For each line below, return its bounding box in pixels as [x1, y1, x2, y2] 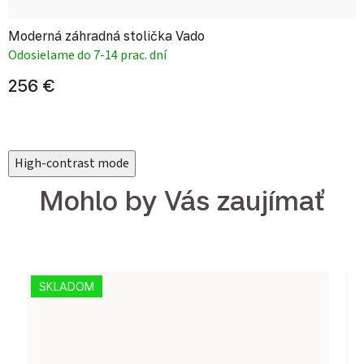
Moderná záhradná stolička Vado [8, 28, 205, 45]
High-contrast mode [15, 154, 129, 173]
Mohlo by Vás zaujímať [38, 183, 326, 218]
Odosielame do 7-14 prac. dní [8, 46, 167, 65]
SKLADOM [39, 279, 94, 294]
